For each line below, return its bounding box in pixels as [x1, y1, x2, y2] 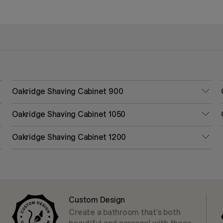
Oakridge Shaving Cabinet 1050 [12, 109, 126, 119]
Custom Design [69, 195, 125, 205]
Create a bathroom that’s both [69, 207, 181, 217]
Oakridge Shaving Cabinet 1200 [12, 132, 126, 142]
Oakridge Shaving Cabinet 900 [12, 86, 123, 96]
